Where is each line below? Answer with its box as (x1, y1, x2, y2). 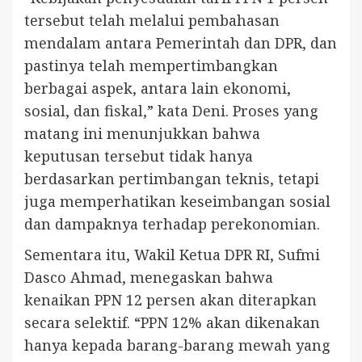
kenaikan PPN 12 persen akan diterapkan (24, 289, 317, 309)
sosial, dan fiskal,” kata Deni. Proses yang (24, 100, 318, 120)
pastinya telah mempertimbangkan (24, 55, 278, 75)
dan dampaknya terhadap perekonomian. (24, 213, 320, 234)
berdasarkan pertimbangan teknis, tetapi (24, 168, 319, 188)
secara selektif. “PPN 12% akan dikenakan (24, 312, 320, 332)
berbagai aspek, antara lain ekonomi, (24, 78, 291, 98)
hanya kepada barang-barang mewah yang (24, 335, 330, 355)
